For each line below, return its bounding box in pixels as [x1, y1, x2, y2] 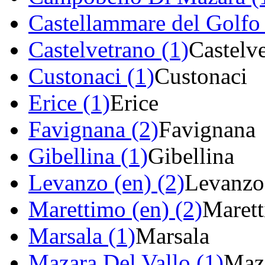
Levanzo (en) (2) [28, 170, 185, 196]
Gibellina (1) [28, 143, 148, 169]
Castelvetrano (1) [28, 37, 189, 63]
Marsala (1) [28, 223, 135, 249]
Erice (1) [28, 90, 110, 116]
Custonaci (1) [28, 63, 154, 89]
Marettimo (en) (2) [28, 196, 202, 222]
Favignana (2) [28, 117, 159, 143]
